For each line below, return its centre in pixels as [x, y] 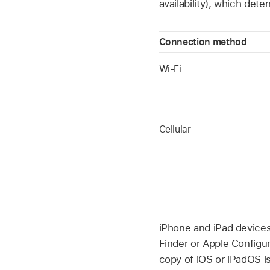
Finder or [181, 244]
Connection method [203, 42]
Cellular [175, 129]
